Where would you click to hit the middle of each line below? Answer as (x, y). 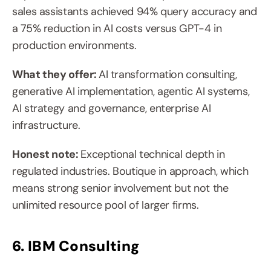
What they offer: (55, 75)
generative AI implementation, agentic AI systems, (131, 92)
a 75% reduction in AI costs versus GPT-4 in (117, 29)
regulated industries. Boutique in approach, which (130, 171)
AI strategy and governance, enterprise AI (112, 109)
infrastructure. (46, 126)
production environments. (74, 46)
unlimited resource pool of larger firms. (106, 205)
